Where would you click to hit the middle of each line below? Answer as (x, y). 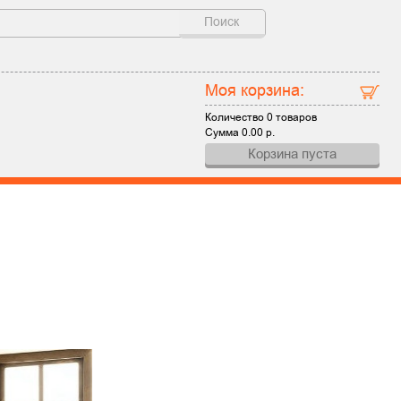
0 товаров (292, 117)
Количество (236, 117)
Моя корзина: (255, 90)
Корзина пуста (293, 154)
